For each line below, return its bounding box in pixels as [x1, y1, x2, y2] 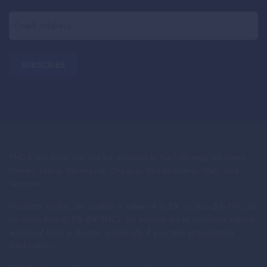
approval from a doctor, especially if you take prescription [9, 225, 234, 239]
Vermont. [9, 176, 42, 190]
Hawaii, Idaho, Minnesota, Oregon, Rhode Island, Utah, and [9, 163, 238, 177]
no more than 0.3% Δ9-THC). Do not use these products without [9, 212, 254, 226]
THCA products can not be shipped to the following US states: [9, 150, 248, 164]
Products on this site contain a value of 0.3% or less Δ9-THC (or [9, 199, 258, 213]
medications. [9, 238, 60, 252]
